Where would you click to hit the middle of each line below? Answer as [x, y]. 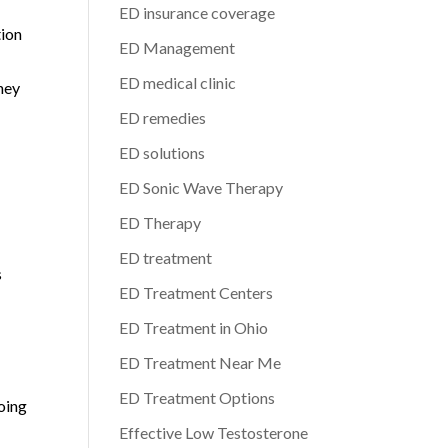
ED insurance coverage [197, 12]
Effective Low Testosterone [214, 432]
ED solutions [162, 152]
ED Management [177, 47]
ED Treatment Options [197, 397]
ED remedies [163, 117]
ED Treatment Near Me [200, 362]
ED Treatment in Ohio [194, 327]
